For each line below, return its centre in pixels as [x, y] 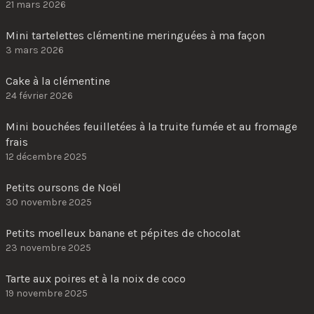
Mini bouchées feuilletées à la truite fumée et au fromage [151, 127]
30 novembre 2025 [49, 202]
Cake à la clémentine [58, 81]
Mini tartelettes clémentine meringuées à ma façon [135, 35]
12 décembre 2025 [46, 157]
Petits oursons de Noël [63, 187]
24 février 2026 [39, 96]
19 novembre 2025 [47, 293]
